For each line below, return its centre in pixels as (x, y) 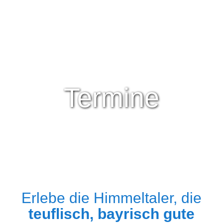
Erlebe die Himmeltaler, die (111, 198)
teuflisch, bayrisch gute (111, 214)
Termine (111, 98)
